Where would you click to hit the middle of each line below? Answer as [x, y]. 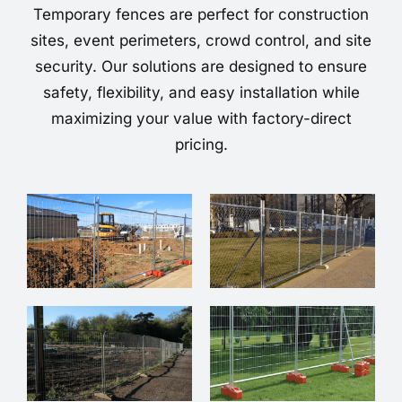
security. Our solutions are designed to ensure [201, 67]
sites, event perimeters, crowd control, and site [201, 41]
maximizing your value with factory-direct [201, 119]
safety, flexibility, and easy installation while [201, 93]
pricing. [201, 145]
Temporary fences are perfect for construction [201, 15]
